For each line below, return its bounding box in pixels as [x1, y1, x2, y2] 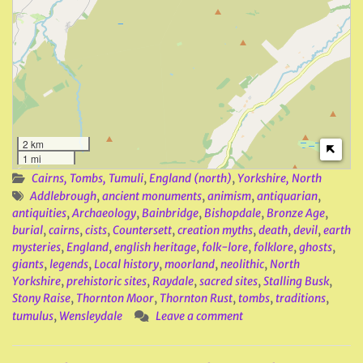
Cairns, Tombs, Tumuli [32, 171, 143, 186]
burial [12, 223, 43, 237]
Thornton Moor [76, 291, 154, 305]
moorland [164, 257, 215, 271]
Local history [94, 257, 159, 271]
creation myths [177, 223, 253, 237]
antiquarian [257, 189, 318, 203]
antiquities [12, 206, 66, 220]
